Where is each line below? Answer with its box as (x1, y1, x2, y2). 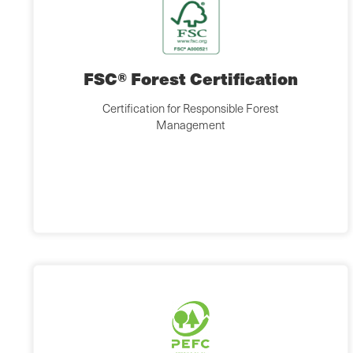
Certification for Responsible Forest (102, 100, 279, 117)
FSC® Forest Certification (84, 66, 298, 91)
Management (156, 117, 225, 133)
